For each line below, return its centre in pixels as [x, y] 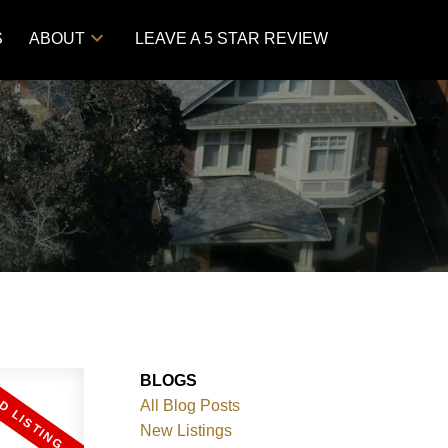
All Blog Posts [190, 405]
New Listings [186, 430]
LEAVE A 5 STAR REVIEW [231, 38]
